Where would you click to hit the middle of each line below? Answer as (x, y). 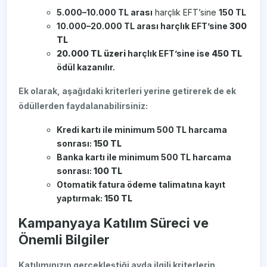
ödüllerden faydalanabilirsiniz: (83, 106)
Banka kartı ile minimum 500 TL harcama (144, 157)
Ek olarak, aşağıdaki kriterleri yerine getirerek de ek (128, 91)
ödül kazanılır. (86, 67)
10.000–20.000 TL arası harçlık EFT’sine (143, 26)
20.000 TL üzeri (91, 54)
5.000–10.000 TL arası (105, 13)
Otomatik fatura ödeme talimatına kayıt (141, 185)
